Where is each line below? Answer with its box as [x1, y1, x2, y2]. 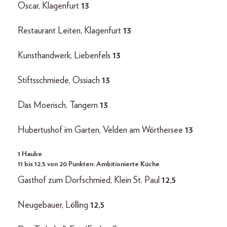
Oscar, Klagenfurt [18, 2, 81, 11]
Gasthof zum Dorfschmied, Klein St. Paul [18, 176, 162, 185]
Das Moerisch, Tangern [18, 101, 100, 110]
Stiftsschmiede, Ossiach [18, 76, 102, 86]
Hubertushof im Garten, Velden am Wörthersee [18, 126, 185, 135]
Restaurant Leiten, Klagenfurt [18, 26, 121, 36]
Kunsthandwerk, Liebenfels [18, 51, 112, 61]
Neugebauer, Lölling [18, 201, 90, 210]
